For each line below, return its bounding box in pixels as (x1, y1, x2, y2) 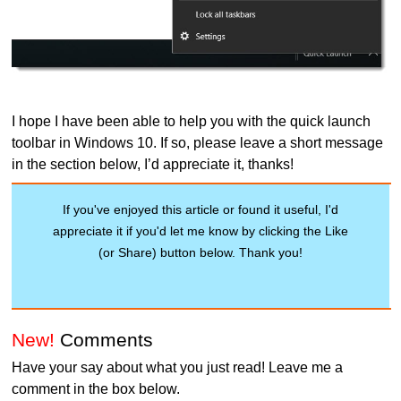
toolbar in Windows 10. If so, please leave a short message (12, 134, 384, 150)
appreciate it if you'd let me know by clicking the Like (52, 223, 348, 238)
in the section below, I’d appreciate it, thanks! (12, 156, 294, 172)
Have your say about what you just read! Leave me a (12, 360, 344, 376)
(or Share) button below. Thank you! (98, 244, 303, 260)
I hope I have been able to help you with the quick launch (12, 113, 371, 129)
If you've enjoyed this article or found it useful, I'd (62, 201, 338, 217)
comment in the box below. (12, 381, 181, 397)
